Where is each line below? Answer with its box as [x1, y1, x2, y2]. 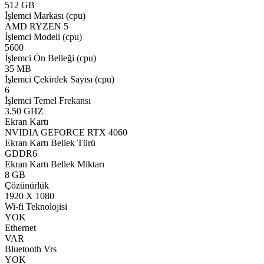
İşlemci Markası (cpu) [5, 11, 85, 21]
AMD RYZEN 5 [5, 21, 68, 32]
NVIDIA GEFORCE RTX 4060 [5, 127, 127, 138]
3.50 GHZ [5, 106, 44, 117]
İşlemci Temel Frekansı [5, 95, 91, 106]
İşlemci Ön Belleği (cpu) [5, 53, 96, 64]
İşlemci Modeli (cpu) [5, 32, 82, 42]
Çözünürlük [5, 180, 49, 191]
